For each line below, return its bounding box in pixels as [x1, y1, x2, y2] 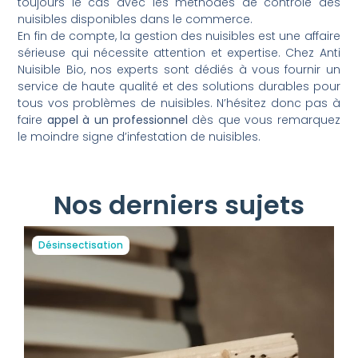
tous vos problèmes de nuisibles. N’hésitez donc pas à [18, 94, 340, 111]
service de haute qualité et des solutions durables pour [18, 78, 340, 94]
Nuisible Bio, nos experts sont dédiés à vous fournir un [18, 61, 340, 78]
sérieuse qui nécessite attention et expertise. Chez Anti [18, 44, 340, 61]
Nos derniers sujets [54, 187, 304, 224]
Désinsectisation [38, 238, 123, 253]
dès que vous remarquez [188, 111, 340, 128]
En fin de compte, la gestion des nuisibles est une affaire [18, 27, 340, 44]
